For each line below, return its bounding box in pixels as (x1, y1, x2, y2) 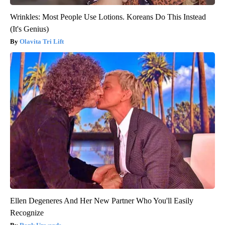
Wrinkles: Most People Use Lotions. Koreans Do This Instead (10, 12, 206, 21)
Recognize (10, 208, 44, 217)
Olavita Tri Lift (20, 37, 64, 45)
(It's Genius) (10, 24, 49, 33)
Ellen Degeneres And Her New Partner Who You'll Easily (10, 196, 193, 205)
